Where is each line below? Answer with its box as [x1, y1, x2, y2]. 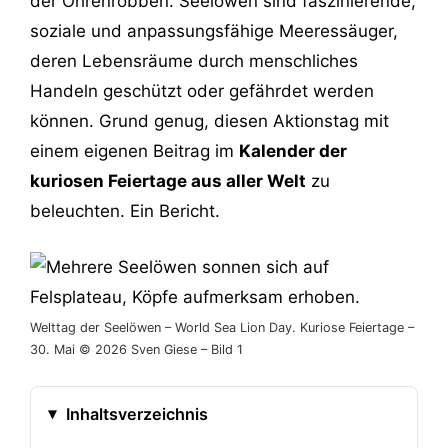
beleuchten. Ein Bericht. [30, 201, 220, 222]
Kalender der [239, 141, 347, 162]
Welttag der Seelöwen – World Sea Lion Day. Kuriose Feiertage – [30, 319, 414, 335]
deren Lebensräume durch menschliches [30, 51, 358, 72]
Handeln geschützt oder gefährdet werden [30, 81, 374, 102]
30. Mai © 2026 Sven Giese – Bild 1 [30, 341, 243, 357]
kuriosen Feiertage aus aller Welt [30, 171, 306, 192]
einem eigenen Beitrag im [30, 141, 239, 162]
